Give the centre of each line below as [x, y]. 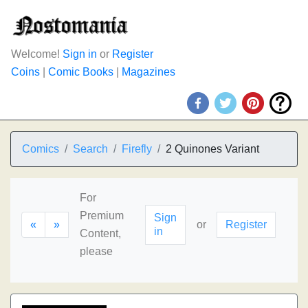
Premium [102, 216]
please [96, 251]
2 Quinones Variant [212, 149]
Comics [41, 149]
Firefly [137, 149]
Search [90, 149]
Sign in [80, 54]
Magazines [148, 72]
